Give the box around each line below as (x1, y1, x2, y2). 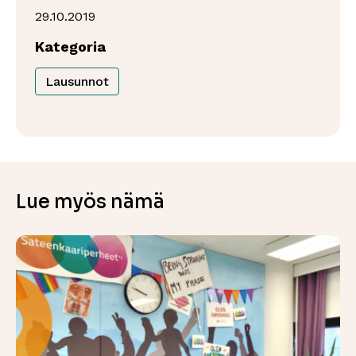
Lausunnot (45, 73, 109, 89)
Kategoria (35, 37, 106, 55)
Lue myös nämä (16, 189, 164, 214)
